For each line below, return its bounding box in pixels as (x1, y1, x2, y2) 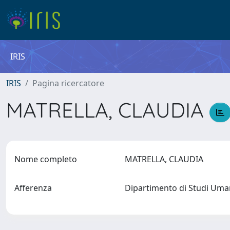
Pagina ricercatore (32, 78, 104, 89)
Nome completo (14, 154, 77, 165)
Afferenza (14, 182, 52, 194)
